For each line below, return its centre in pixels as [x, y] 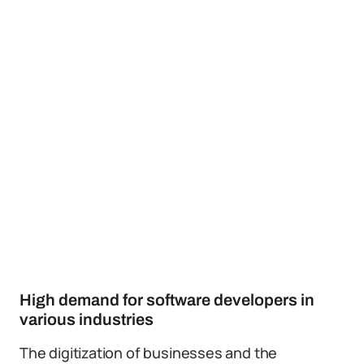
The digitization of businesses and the [149, 353]
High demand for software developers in [167, 300]
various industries [87, 319]
